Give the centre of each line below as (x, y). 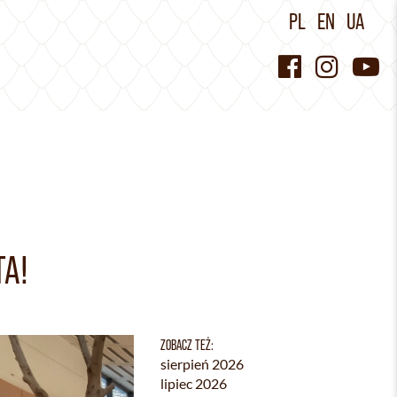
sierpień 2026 (202, 364)
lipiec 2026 (194, 383)
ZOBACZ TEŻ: (187, 345)
